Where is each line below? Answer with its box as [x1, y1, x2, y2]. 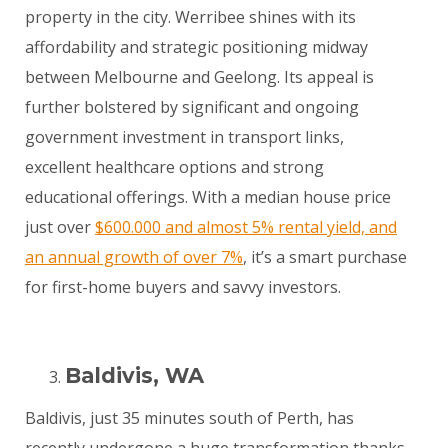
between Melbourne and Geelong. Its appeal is [25, 65, 374, 88]
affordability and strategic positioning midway [25, 35, 368, 58]
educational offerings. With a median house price [25, 185, 391, 208]
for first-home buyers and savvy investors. [25, 275, 341, 298]
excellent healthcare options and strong [25, 155, 324, 178]
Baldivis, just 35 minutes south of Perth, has [25, 406, 354, 429]
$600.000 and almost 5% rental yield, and [95, 215, 397, 238]
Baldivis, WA [65, 362, 204, 388]
